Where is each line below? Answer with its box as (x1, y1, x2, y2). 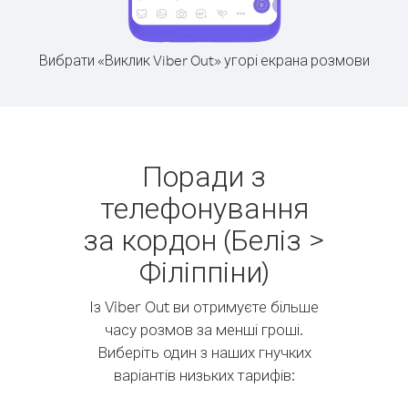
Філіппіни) (138, 252, 270, 290)
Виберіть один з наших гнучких (97, 342, 311, 362)
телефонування (99, 189, 309, 226)
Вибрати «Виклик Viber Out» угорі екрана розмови (38, 51, 370, 69)
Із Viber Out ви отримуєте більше (89, 297, 319, 316)
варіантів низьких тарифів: (113, 365, 295, 384)
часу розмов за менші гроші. (105, 320, 303, 339)
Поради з (142, 157, 266, 194)
